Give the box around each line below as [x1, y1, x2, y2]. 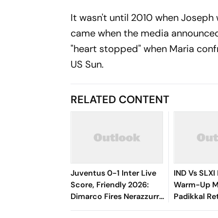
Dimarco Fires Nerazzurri [71, 191, 162, 201]
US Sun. [71, 58, 104, 71]
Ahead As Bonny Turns [71, 203, 154, 213]
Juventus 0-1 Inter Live [71, 168, 157, 178]
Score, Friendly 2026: [71, 180, 149, 190]
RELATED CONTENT [71, 92, 170, 107]
